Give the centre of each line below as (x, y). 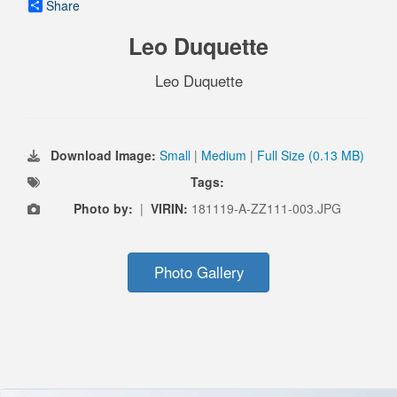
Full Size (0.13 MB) (311, 156)
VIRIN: (171, 209)
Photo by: (103, 209)
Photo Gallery (198, 272)
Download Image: (105, 156)
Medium (224, 156)
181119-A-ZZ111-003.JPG (266, 209)
